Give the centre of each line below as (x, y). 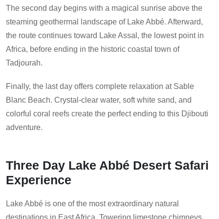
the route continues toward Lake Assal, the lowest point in (105, 36)
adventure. (24, 128)
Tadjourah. (24, 63)
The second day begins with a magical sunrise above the (104, 8)
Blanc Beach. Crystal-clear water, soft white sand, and (99, 100)
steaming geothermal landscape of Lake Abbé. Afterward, (104, 22)
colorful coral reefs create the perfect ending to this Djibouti (107, 114)
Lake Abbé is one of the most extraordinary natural (92, 204)
